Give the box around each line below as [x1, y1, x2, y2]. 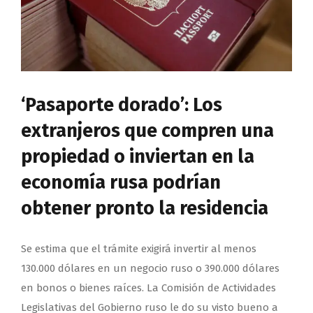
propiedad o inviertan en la [21, 145, 254, 168]
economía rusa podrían [21, 171, 221, 194]
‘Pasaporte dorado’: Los [21, 94, 222, 117]
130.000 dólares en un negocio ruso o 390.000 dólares [21, 262, 279, 275]
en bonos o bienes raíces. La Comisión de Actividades [21, 282, 276, 295]
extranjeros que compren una [21, 119, 274, 143]
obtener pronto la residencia [21, 197, 268, 220]
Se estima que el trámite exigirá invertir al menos [21, 242, 256, 256]
